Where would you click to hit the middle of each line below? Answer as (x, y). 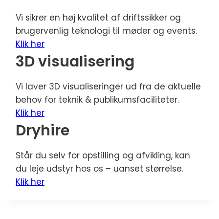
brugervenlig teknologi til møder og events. (106, 31)
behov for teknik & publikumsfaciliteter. (97, 100)
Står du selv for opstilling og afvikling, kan (103, 155)
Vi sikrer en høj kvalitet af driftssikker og (98, 18)
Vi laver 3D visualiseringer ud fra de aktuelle (108, 87)
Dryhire (43, 131)
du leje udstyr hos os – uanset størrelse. (99, 169)
